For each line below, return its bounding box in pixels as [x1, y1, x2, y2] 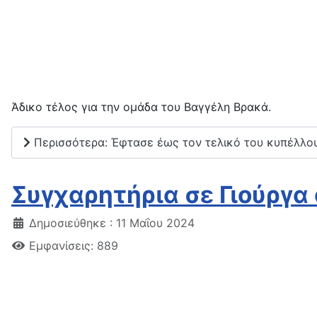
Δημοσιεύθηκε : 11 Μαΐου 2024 [29, 216, 195, 231]
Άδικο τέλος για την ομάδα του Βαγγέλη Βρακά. [11, 99, 271, 114]
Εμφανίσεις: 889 [29, 238, 118, 253]
